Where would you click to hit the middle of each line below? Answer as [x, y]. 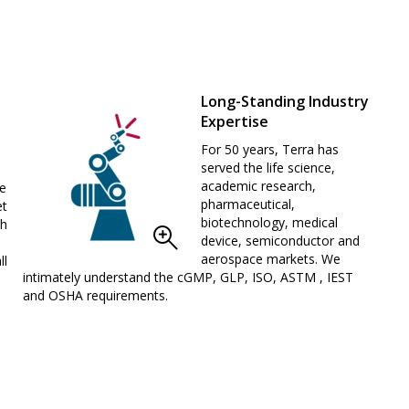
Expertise [234, 121]
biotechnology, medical [269, 222]
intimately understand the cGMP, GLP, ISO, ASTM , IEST [188, 277]
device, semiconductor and [280, 240]
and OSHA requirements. [95, 295]
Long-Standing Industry [284, 101]
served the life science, [267, 167]
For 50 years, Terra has [269, 149]
